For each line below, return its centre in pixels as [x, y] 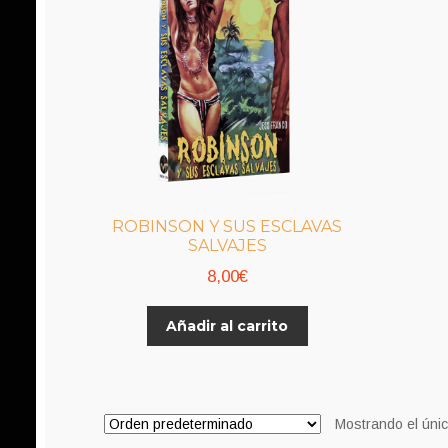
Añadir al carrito [227, 325]
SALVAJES [227, 245]
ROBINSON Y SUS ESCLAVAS [227, 226]
